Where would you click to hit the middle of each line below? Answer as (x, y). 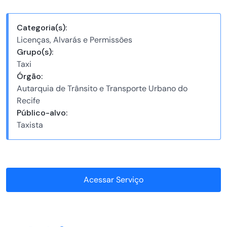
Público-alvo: (42, 113)
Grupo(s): (35, 52)
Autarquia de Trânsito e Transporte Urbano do (102, 89)
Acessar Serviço (113, 180)
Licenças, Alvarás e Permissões (74, 40)
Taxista (30, 125)
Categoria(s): (42, 28)
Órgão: (29, 77)
